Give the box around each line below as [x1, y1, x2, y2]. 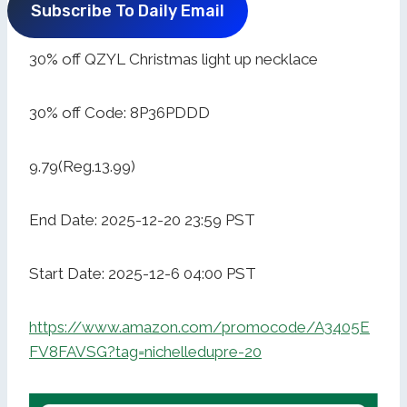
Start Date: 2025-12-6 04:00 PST [29, 264, 256, 283]
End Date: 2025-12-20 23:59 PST [29, 211, 255, 230]
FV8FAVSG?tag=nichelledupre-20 [29, 342, 262, 362]
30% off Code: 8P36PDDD [29, 104, 210, 123]
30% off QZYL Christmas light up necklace [29, 50, 318, 69]
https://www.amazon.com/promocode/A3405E [29, 318, 370, 337]
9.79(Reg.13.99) [29, 157, 135, 176]
